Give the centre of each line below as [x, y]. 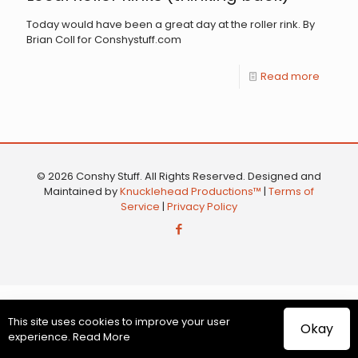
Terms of [291, 191]
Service [140, 207]
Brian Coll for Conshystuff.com [104, 40]
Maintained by [82, 191]
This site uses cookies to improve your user [119, 321]
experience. [40, 336]
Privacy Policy [202, 207]
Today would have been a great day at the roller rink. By [171, 24]
